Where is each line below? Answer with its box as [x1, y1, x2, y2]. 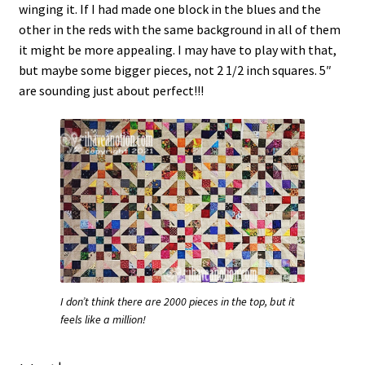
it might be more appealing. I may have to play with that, [18, 41, 336, 58]
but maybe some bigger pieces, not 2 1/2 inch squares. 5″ [18, 61, 332, 78]
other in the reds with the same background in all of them [18, 20, 341, 37]
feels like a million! [60, 311, 146, 327]
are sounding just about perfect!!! [18, 81, 204, 99]
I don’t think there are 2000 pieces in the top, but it [60, 293, 295, 309]
